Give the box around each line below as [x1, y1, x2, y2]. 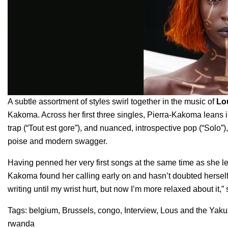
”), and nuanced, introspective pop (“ [75, 123, 204, 132]
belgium [29, 206, 58, 215]
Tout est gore [28, 123, 75, 132]
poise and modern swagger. [8, 136, 107, 146]
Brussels [62, 206, 94, 215]
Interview [124, 206, 156, 215]
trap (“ [8, 123, 28, 132]
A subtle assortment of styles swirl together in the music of [8, 97, 216, 106]
